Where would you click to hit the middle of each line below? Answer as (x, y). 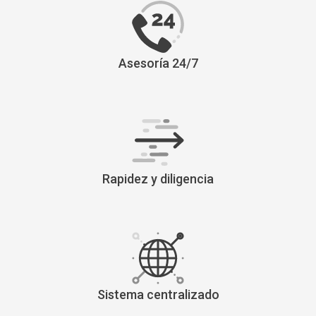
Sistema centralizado (158, 294)
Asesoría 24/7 (158, 63)
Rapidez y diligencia (158, 178)
